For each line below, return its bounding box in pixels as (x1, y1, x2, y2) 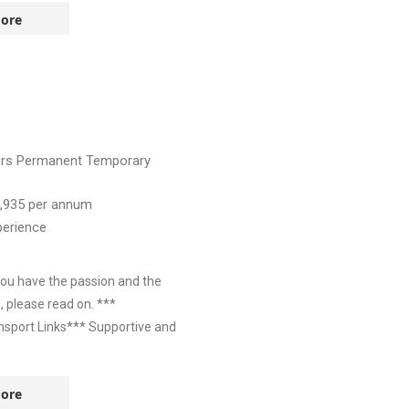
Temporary (86, 152, 151, 169)
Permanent (16, 152, 86, 169)
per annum (28, 196, 92, 213)
